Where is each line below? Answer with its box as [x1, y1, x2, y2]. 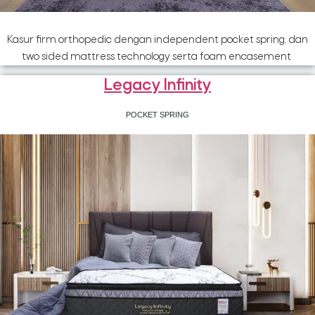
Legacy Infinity [104, 77, 211, 95]
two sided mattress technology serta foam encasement [22, 51, 293, 63]
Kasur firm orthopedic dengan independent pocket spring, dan [7, 34, 308, 46]
